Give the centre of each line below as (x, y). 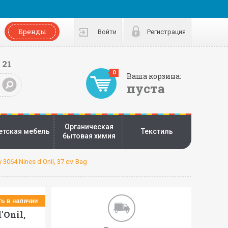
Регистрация (166, 32)
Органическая (89, 127)
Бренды (32, 32)
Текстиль (157, 131)
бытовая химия (89, 136)
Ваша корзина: (154, 76)
